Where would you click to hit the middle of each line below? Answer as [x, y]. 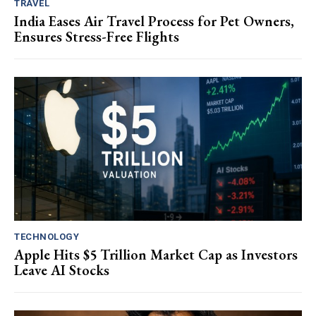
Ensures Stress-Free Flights [97, 37]
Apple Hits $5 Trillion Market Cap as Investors [156, 255]
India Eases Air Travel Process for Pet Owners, [154, 22]
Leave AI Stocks [62, 271]
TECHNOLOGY [47, 237]
